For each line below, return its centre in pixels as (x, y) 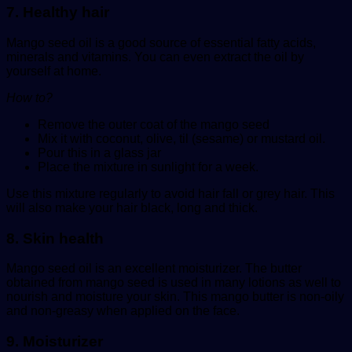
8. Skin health (55, 238)
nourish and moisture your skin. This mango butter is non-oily (175, 297)
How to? (29, 97)
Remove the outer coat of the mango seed (154, 124)
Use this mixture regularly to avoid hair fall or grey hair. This (170, 193)
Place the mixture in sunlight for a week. (148, 167)
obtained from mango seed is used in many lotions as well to (174, 283)
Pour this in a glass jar (99, 152)
